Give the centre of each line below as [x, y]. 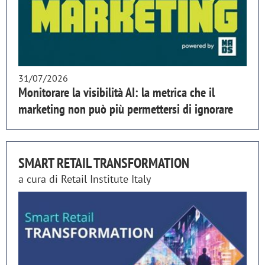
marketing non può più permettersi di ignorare [126, 109]
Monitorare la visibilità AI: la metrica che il [117, 92]
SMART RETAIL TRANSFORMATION [104, 163]
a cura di [40, 179]
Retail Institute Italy [106, 179]
